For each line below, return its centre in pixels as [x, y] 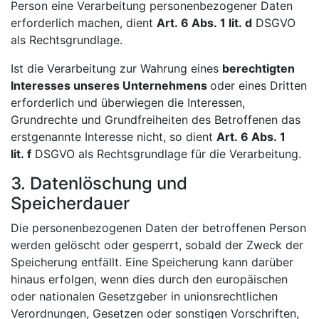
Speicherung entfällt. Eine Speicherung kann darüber [152, 262]
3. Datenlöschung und [99, 183]
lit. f [21, 153]
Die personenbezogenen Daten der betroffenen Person [158, 228]
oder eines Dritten [258, 85]
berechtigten [258, 68]
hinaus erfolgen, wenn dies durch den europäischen [149, 279]
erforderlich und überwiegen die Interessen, [128, 102]
